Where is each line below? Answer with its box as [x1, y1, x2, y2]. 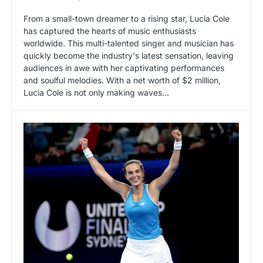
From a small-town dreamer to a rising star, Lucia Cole [23, 14, 230, 23]
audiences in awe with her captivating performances [23, 63, 224, 73]
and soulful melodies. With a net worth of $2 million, [23, 75, 221, 85]
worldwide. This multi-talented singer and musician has [23, 38, 234, 48]
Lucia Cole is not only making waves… [23, 87, 169, 97]
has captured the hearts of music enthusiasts [23, 26, 196, 36]
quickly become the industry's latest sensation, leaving [23, 50, 234, 60]
